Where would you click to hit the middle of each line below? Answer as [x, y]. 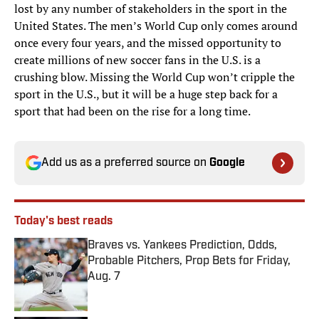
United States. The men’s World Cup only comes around [156, 26]
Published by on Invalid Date [150, 291]
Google [227, 163]
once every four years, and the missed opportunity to [148, 43]
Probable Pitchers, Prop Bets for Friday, [189, 262]
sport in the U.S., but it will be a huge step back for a [146, 94]
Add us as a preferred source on [125, 163]
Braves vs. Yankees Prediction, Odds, [182, 246]
